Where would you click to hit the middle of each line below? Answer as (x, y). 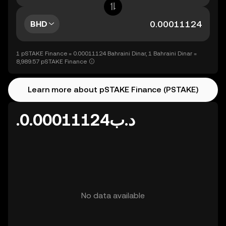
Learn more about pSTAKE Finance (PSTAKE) (113, 90)
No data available (113, 195)
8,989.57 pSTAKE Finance (51, 62)
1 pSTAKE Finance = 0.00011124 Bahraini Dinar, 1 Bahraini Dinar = (106, 53)
